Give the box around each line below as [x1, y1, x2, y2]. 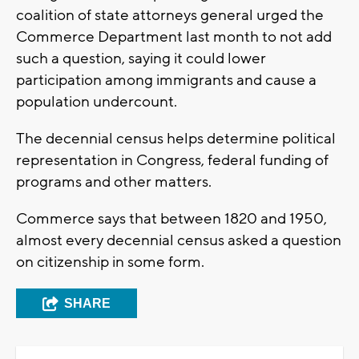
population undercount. [16, 92, 177, 112]
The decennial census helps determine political [16, 129, 336, 149]
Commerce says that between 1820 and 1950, [16, 209, 327, 229]
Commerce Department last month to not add [16, 27, 332, 47]
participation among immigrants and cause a [16, 71, 317, 91]
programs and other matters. [16, 172, 212, 192]
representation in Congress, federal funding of [16, 151, 329, 171]
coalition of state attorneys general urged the [16, 6, 324, 26]
